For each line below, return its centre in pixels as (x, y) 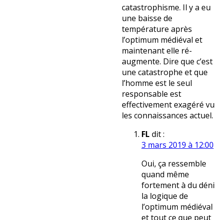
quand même (165, 175)
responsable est (151, 94)
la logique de (165, 196)
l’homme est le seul (157, 83)
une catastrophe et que (165, 72)
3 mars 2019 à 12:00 (178, 145)
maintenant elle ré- (157, 51)
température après (157, 29)
